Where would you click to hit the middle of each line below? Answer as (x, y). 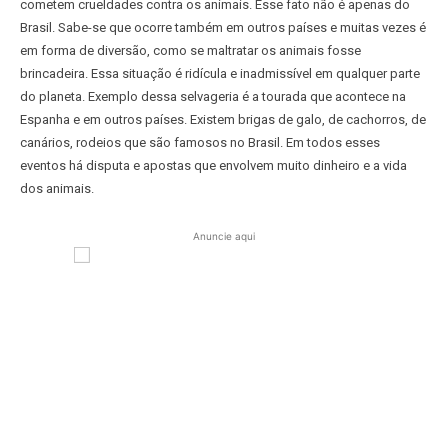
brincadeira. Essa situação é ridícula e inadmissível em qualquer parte (220, 73)
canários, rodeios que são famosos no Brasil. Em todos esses (200, 142)
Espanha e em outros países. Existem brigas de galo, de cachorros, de (223, 119)
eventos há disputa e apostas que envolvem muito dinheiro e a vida (213, 165)
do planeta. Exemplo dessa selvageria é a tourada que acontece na (213, 96)
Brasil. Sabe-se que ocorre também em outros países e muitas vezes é (223, 27)
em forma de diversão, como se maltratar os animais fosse (190, 50)
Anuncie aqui (224, 235)
